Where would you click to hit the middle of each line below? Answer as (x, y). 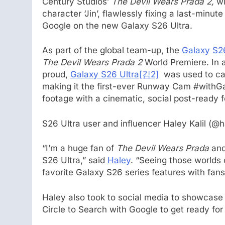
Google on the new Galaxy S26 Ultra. (117, 25)
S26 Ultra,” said (75, 160)
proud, (56, 75)
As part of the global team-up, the (112, 50)
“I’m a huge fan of (79, 148)
